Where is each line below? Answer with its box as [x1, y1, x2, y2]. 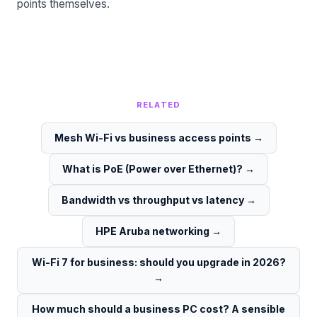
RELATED [136, 100, 181, 110]
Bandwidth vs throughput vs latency [61, 194, 244, 207]
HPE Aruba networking [96, 225, 209, 238]
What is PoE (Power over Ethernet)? [62, 163, 243, 175]
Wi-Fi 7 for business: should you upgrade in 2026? [31, 256, 286, 269]
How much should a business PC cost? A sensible [32, 303, 285, 316]
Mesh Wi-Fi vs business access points [54, 132, 251, 144]
